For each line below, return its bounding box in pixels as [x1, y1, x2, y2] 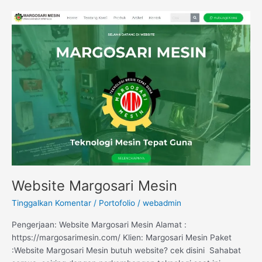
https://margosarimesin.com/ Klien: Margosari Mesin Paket [12, 233, 232, 243]
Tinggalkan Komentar [12, 198, 91, 208]
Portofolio [99, 198, 135, 208]
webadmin [143, 198, 181, 208]
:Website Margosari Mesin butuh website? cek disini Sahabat [12, 246, 241, 256]
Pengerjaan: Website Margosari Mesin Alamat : [12, 220, 187, 230]
